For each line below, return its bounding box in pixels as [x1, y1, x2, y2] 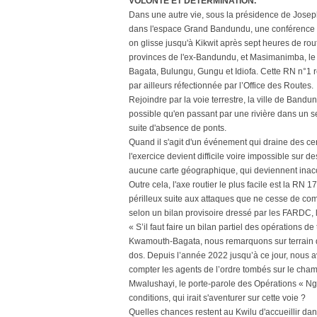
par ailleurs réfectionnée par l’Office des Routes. [129, 81, 313, 91]
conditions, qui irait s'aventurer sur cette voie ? [129, 293, 306, 303]
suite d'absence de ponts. [129, 123, 226, 133]
